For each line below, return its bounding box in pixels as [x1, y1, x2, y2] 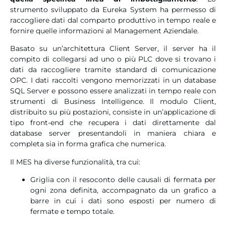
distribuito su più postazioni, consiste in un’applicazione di [10, 107, 216, 117]
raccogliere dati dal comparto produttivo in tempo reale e [10, 16, 216, 25]
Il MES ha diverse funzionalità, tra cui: [10, 157, 140, 166]
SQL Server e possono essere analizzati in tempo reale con [10, 86, 216, 96]
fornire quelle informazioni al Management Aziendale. [10, 26, 199, 36]
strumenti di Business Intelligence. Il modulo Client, [10, 97, 216, 106]
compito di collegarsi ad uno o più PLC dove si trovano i [10, 54, 216, 64]
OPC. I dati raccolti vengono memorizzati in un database [10, 76, 216, 85]
